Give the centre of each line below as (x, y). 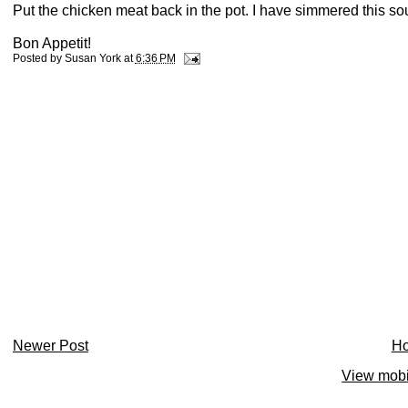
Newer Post (50, 345)
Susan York (92, 59)
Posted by (38, 59)
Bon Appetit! (51, 44)
